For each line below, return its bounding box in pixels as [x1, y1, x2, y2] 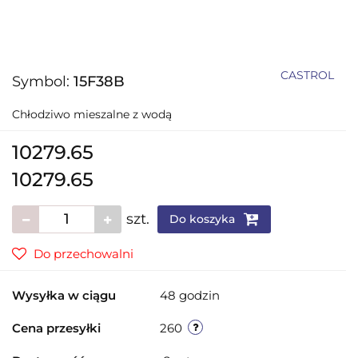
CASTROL [280, 67, 334, 82]
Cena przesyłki [12, 320, 101, 336]
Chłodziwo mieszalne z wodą [12, 106, 172, 121]
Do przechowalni [34, 245, 133, 261]
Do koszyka [169, 211, 238, 226]
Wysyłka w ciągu [12, 287, 116, 303]
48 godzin [160, 287, 220, 303]
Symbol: [12, 72, 74, 90]
